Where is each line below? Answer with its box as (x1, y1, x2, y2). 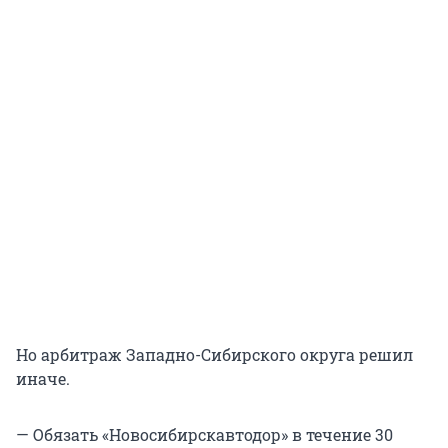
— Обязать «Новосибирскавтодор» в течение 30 (16, 424, 393, 446)
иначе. (16, 368, 70, 390)
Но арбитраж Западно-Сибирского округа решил (16, 344, 413, 366)
